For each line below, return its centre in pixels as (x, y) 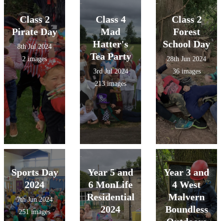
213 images (110, 84)
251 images (35, 212)
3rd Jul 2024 (110, 71)
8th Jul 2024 (35, 47)
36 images (186, 71)
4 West (186, 184)
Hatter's (110, 44)
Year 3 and (186, 172)
